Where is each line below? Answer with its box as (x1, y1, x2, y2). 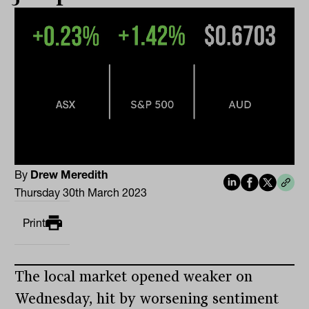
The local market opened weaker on (14, 268, 253, 286)
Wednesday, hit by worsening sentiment (14, 290, 279, 308)
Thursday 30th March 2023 (14, 186, 148, 200)
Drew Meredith (30, 168, 108, 182)
